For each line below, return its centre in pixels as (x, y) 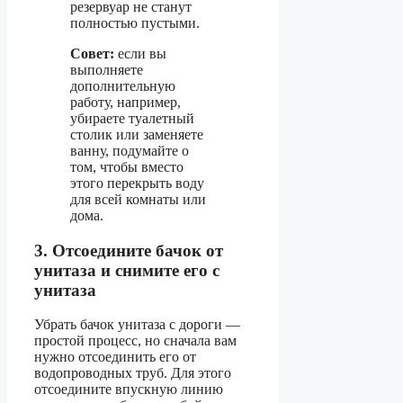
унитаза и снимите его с (127, 270)
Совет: (92, 53)
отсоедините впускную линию (129, 390)
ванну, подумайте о (130, 150)
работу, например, (125, 102)
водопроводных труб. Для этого (133, 373)
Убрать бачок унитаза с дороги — (137, 325)
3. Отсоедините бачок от (129, 250)
